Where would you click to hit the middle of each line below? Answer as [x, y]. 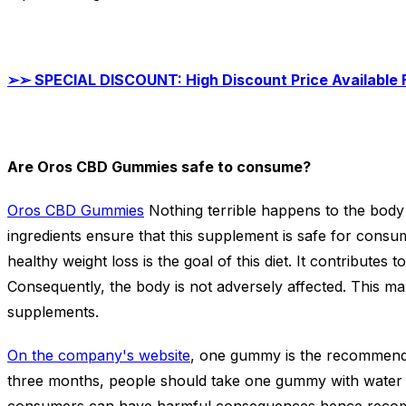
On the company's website [99, 356]
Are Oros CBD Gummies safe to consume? [159, 167]
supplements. [53, 312]
